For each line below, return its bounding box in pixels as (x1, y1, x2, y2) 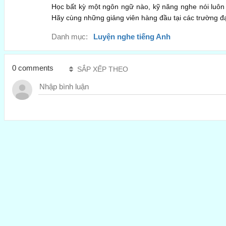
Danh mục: (51, 32, 88, 41)
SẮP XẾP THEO (77, 65, 128, 73)
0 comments (12, 64, 53, 73)
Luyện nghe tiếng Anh (93, 32, 171, 41)
